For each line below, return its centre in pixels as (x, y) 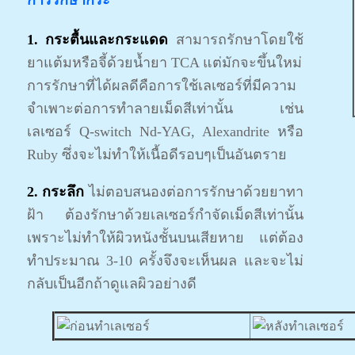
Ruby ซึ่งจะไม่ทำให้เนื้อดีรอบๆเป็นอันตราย (157, 155)
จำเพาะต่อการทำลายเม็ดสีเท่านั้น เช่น (165, 109)
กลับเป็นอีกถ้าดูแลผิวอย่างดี (111, 284)
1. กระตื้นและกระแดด (97, 40)
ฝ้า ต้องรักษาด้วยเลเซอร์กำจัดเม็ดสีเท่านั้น (165, 215)
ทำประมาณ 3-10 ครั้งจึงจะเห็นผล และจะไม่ (165, 261)
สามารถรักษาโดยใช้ (236, 40)
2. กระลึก (55, 192)
